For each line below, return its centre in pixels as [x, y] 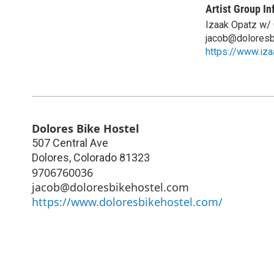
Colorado [95, 157]
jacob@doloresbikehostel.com [110, 187]
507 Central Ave [70, 143]
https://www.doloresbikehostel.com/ [127, 202]
